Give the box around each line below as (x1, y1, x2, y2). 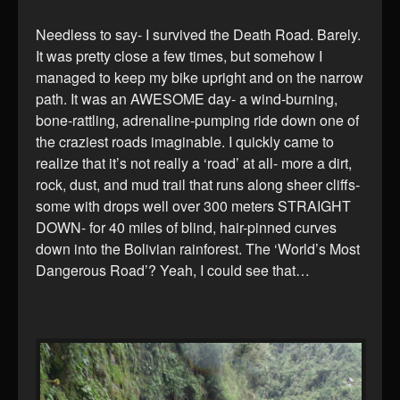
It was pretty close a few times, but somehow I (36, 46, 322, 67)
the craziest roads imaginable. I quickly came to (36, 131, 334, 153)
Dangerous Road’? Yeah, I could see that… (36, 260, 310, 281)
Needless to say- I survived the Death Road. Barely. (36, 24, 361, 46)
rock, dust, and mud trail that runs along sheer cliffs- (36, 174, 360, 196)
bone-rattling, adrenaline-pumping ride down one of (36, 110, 359, 131)
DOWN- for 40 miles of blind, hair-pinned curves (36, 217, 337, 238)
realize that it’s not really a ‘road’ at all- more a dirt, (36, 153, 352, 174)
